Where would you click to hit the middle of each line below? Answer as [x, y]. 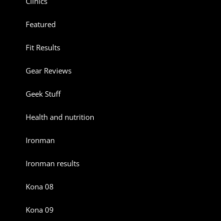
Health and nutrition [60, 117]
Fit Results [43, 48]
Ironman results [53, 164]
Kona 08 [40, 187]
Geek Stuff [43, 94]
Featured [41, 24]
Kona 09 [40, 210]
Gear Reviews [49, 71]
